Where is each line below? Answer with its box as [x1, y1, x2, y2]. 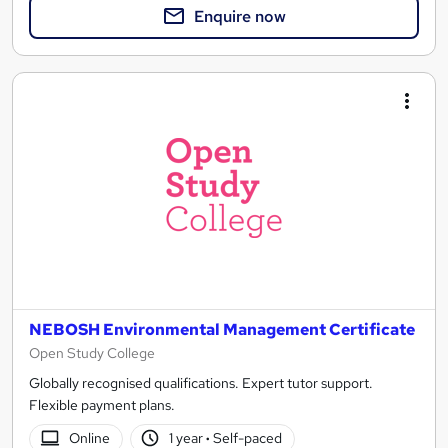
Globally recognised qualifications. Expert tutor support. [29, 373, 373, 392]
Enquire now [194, 5, 286, 27]
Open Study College [29, 343, 155, 362]
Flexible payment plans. [29, 395, 175, 414]
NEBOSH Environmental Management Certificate [29, 318, 415, 340]
